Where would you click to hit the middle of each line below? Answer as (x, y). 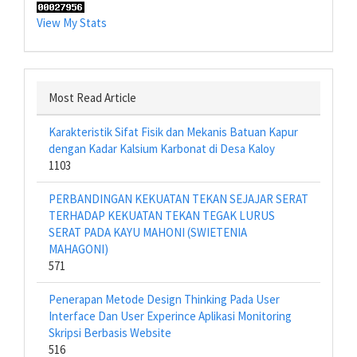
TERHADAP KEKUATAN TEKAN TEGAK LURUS (162, 216)
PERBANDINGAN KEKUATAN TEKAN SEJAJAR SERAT (178, 199)
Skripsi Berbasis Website (110, 333)
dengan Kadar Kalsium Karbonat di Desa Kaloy (162, 149)
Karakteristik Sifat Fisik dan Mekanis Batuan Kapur (173, 132)
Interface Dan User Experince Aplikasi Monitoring (170, 316)
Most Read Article (92, 98)
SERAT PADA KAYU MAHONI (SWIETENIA (148, 232)
